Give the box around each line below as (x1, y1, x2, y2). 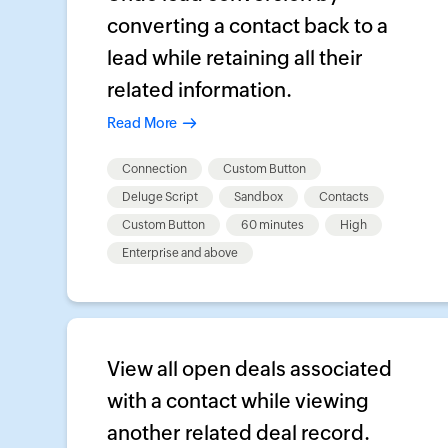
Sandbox (234, 190, 283, 204)
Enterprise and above (122, 246, 238, 260)
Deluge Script (122, 190, 198, 204)
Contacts (319, 190, 369, 204)
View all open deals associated (107, 357, 392, 380)
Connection (122, 162, 187, 176)
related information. (107, 78, 292, 101)
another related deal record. (107, 421, 370, 444)
